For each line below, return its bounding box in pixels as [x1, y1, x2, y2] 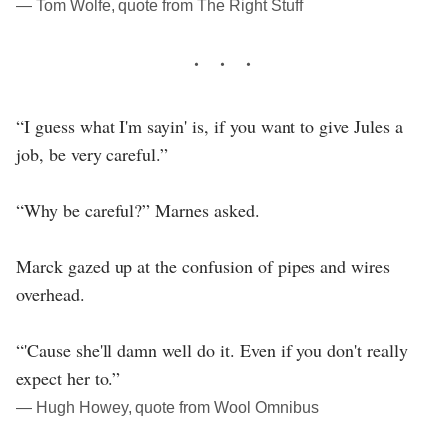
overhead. [16, 282, 85, 307]
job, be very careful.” [16, 142, 169, 167]
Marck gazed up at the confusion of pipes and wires [16, 254, 391, 279]
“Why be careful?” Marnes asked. [16, 198, 260, 223]
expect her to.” [16, 366, 121, 391]
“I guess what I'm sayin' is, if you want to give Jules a [16, 114, 403, 139]
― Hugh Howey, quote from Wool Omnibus [16, 399, 319, 417]
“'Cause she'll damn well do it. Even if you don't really [16, 338, 408, 363]
